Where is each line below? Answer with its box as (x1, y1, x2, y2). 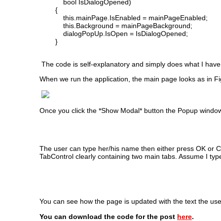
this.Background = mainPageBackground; (39, 21, 192, 30)
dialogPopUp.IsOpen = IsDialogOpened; (39, 29, 188, 37)
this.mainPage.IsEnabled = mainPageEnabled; (39, 13, 208, 22)
